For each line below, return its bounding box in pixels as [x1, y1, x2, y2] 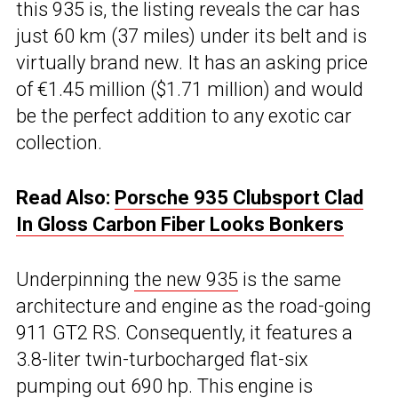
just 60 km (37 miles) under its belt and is [16, 25, 367, 48]
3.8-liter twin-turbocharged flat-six [16, 348, 308, 371]
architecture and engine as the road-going [16, 295, 371, 318]
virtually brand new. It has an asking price [16, 52, 368, 75]
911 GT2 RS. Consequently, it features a [16, 322, 353, 345]
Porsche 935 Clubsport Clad [115, 187, 363, 210]
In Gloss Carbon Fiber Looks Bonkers [16, 213, 344, 236]
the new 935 [134, 268, 238, 291]
